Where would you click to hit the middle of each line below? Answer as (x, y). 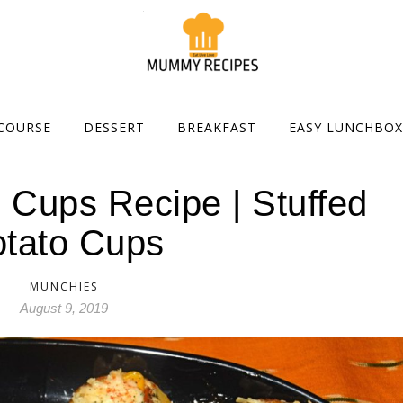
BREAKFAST (217, 127)
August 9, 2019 (63, 308)
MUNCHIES (63, 287)
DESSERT (114, 127)
